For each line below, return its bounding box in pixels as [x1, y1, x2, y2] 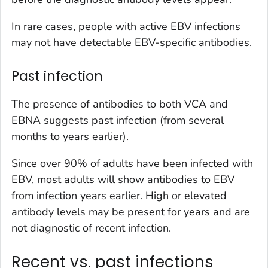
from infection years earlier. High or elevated [11, 188, 227, 203]
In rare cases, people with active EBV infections [11, 19, 240, 34]
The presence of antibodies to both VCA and [11, 97, 228, 112]
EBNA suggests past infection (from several [11, 113, 224, 128]
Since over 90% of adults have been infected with [11, 156, 253, 171]
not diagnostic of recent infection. [11, 221, 171, 236]
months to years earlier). [11, 129, 129, 144]
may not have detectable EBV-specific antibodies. [11, 35, 252, 50]
